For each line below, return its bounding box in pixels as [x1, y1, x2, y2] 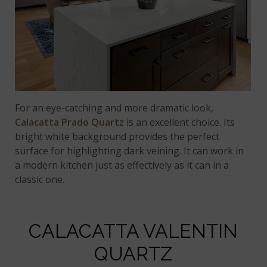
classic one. [15, 172, 65, 186]
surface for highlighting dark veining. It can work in [15, 144, 244, 157]
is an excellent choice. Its [124, 115, 235, 129]
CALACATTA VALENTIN [28, 219, 238, 242]
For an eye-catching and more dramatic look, [15, 101, 214, 114]
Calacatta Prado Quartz [15, 115, 125, 129]
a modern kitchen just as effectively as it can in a [15, 158, 229, 172]
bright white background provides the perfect [15, 129, 220, 143]
